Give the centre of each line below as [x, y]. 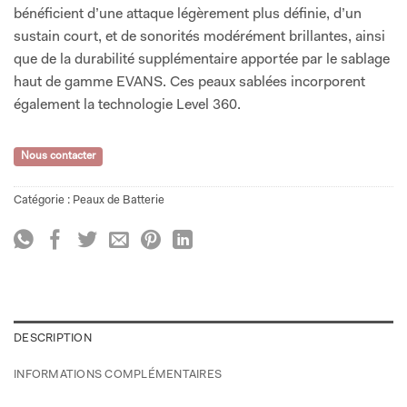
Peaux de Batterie [119, 201]
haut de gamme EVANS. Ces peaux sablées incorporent [189, 83]
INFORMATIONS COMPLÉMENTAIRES [118, 375]
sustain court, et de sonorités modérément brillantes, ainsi [199, 38]
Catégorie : [43, 201]
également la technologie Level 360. [127, 106]
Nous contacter [58, 157]
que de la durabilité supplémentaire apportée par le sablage [202, 60]
